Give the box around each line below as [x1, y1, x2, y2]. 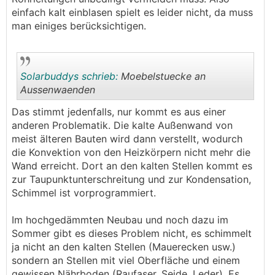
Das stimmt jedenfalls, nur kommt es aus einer [12, 106, 226, 118]
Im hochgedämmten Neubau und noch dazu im [12, 214, 228, 226]
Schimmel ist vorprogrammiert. [12, 187, 156, 199]
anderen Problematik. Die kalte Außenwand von [12, 119, 233, 131]
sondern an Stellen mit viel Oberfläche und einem [12, 254, 240, 266]
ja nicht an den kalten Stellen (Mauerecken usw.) [12, 241, 236, 253]
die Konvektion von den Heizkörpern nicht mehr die [12, 146, 250, 158]
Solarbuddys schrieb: [20, 70, 118, 82]
